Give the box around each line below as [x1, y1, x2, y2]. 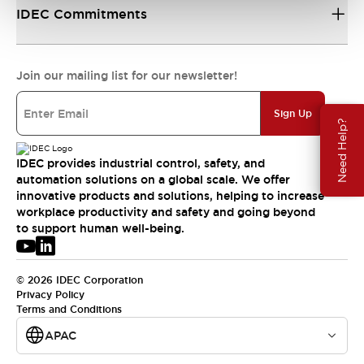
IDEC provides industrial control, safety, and [16, 156, 265, 171]
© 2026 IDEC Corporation [16, 274, 143, 287]
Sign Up [274, 106, 312, 120]
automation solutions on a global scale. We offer [16, 172, 290, 187]
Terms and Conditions [16, 303, 122, 316]
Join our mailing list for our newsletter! [16, 68, 237, 83]
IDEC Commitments [16, 6, 147, 23]
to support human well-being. [16, 221, 184, 236]
